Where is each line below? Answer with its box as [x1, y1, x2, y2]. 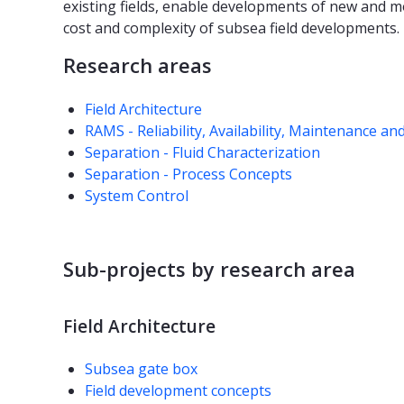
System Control [85, 186, 188, 207]
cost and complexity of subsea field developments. [63, 18, 399, 39]
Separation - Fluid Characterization [85, 142, 320, 163]
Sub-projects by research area [63, 255, 355, 283]
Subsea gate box [85, 359, 197, 380]
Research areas [63, 51, 212, 79]
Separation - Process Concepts [85, 164, 292, 185]
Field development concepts [85, 381, 271, 401]
